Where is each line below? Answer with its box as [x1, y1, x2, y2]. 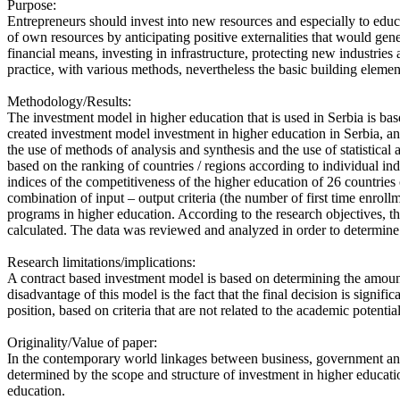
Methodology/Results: [7, 93, 131, 109]
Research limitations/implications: [7, 254, 196, 270]
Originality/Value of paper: [7, 334, 157, 350]
